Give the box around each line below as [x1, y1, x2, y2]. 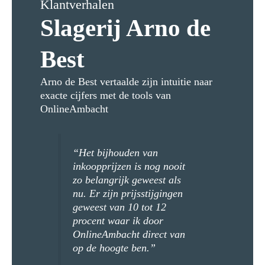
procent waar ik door [72, 215, 163, 227]
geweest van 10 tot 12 [72, 201, 166, 214]
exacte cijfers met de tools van [40, 89, 171, 102]
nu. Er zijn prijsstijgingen [72, 188, 183, 200]
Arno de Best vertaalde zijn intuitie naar [40, 76, 212, 88]
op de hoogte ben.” [72, 242, 156, 254]
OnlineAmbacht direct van [72, 228, 185, 241]
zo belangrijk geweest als [72, 174, 181, 186]
